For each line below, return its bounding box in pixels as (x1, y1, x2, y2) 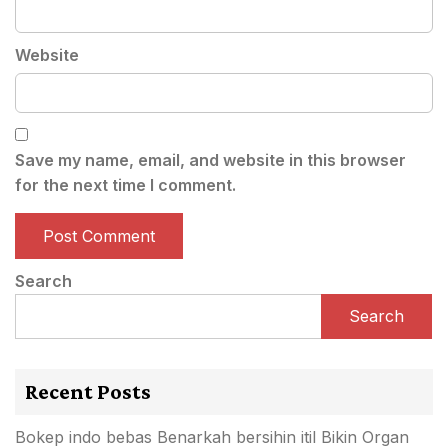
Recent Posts (25, 379, 151, 404)
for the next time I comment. (15, 175, 236, 195)
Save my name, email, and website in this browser (15, 150, 406, 170)
